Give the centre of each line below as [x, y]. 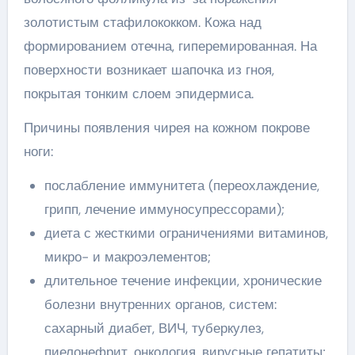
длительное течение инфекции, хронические [183, 281]
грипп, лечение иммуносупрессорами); [164, 209]
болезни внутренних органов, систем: [160, 304]
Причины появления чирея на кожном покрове [166, 128]
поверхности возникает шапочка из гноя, [149, 70]
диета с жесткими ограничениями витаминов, [186, 233]
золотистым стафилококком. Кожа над [142, 22]
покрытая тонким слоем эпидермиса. [138, 94]
